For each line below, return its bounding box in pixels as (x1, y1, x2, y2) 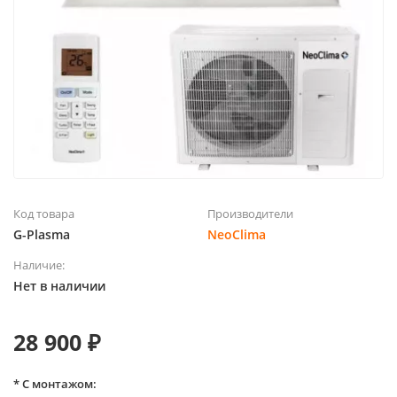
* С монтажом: (13, 375, 97, 392)
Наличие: (13, 256, 65, 273)
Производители (207, 205, 293, 222)
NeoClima (207, 225, 266, 243)
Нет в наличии (13, 276, 105, 294)
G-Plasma (13, 225, 70, 243)
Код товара (13, 205, 74, 222)
